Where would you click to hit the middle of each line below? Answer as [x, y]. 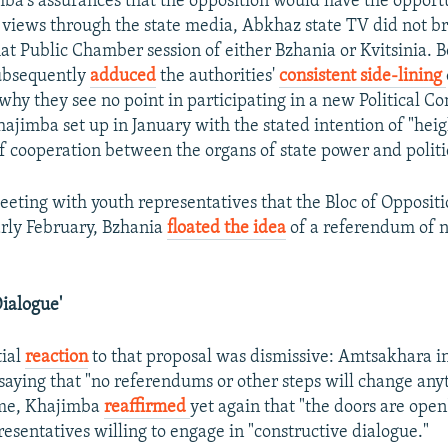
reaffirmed [147, 407]
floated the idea [227, 228]
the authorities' [218, 76]
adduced [123, 76]
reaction [57, 357]
